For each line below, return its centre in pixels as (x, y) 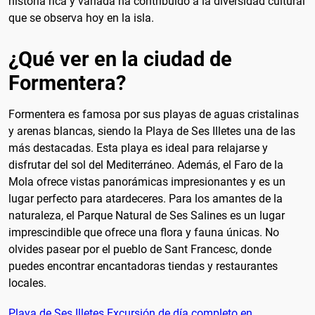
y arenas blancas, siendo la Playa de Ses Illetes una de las (152, 131)
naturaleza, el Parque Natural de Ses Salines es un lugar (147, 215)
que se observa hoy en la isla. (81, 18)
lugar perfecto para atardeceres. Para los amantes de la (146, 198)
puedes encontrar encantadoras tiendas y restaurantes (143, 266)
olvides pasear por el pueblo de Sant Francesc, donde (140, 249)
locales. (27, 283)
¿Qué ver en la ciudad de (120, 59)
